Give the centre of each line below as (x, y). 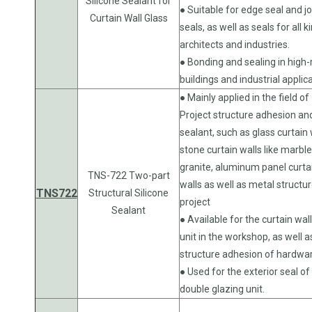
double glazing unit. (222, 289)
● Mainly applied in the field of (244, 97)
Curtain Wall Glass (128, 18)
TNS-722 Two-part (128, 175)
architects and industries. (235, 44)
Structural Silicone (128, 193)
